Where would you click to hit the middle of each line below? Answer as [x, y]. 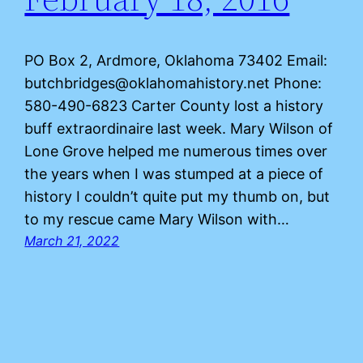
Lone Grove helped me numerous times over [176, 151]
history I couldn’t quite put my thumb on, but [177, 196]
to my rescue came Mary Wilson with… [157, 219]
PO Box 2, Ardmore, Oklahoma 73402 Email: [176, 60]
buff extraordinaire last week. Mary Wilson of [179, 128]
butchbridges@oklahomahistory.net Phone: [173, 83]
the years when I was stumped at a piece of [174, 173]
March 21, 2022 [72, 240]
